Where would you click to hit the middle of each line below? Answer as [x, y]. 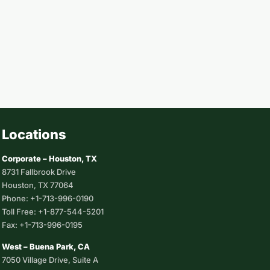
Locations [34, 134]
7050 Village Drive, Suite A [50, 260]
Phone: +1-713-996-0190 [48, 198]
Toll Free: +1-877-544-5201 [53, 212]
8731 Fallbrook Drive [39, 172]
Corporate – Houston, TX [49, 159]
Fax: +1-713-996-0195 [42, 225]
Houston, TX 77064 [38, 185]
